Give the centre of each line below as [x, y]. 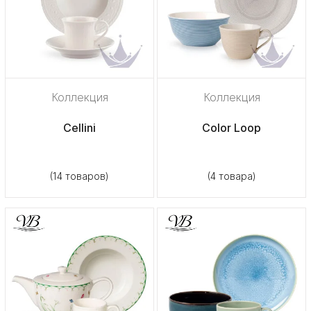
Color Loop [232, 127]
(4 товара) [232, 176]
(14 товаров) [79, 176]
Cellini [79, 127]
